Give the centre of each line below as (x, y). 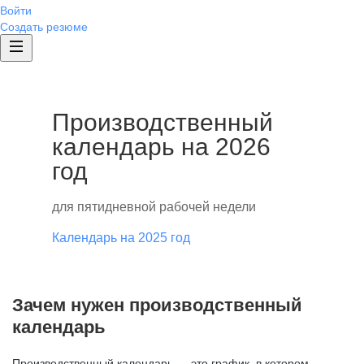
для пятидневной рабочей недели (154, 207)
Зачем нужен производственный (157, 305)
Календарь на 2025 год (121, 238)
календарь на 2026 (161, 147)
